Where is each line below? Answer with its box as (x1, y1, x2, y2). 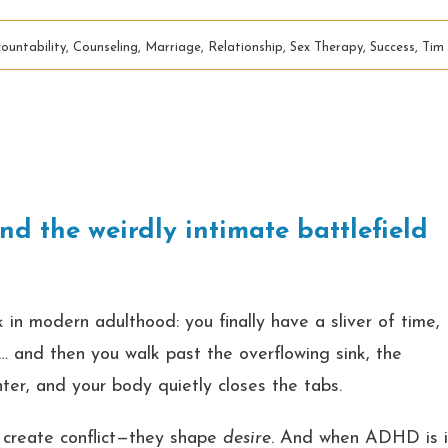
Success (370, 41, 416, 54)
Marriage (145, 41, 202, 54)
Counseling (73, 41, 139, 54)
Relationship (208, 41, 284, 54)
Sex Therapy (290, 41, 364, 54)
